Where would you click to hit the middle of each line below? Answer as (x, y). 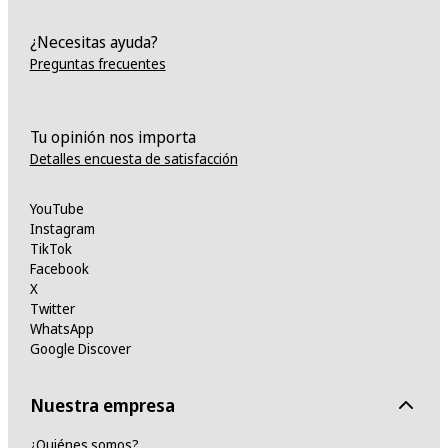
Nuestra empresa (102, 405)
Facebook (59, 268)
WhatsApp (61, 328)
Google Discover (80, 348)
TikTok (50, 248)
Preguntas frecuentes (97, 63)
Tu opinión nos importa (112, 137)
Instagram (62, 228)
